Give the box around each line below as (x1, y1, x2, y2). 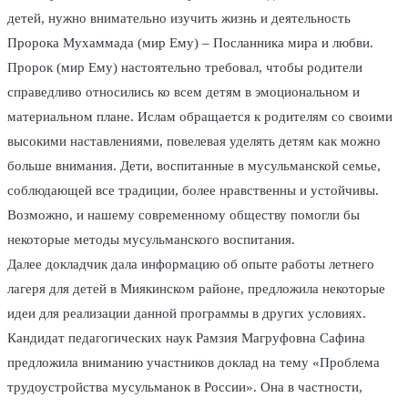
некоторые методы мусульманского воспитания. (7, 232, 295, 248)
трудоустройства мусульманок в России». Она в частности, (7, 380, 362, 395)
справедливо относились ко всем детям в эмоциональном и (7, 85, 360, 100)
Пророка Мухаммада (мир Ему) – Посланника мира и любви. (7, 36, 373, 51)
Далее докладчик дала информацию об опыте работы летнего (7, 257, 374, 272)
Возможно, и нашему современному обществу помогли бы (7, 208, 360, 223)
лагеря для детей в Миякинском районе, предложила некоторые (7, 281, 385, 297)
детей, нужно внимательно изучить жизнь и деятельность (7, 11, 351, 26)
